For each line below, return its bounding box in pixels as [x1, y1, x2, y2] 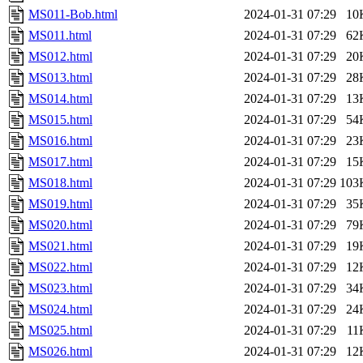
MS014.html [28, 92, 92, 106]
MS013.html [28, 70, 92, 85]
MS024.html [28, 302, 92, 317]
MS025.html [28, 323, 92, 338]
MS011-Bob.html [28, 7, 117, 22]
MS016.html [28, 134, 92, 148]
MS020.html [28, 218, 92, 233]
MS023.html [28, 281, 92, 296]
